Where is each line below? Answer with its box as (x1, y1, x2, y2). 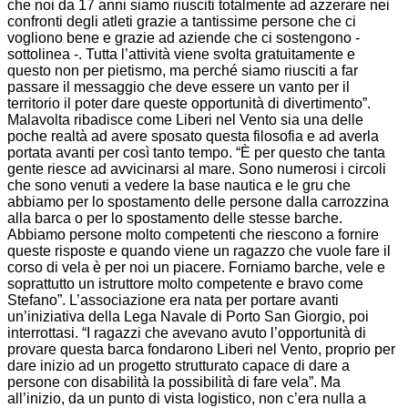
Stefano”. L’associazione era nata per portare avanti (7, 291, 339, 308)
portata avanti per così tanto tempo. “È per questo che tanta (7, 144, 385, 160)
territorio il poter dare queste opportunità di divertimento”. (7, 95, 371, 111)
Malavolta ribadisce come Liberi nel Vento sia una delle (7, 111, 363, 127)
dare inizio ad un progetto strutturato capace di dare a (7, 357, 350, 373)
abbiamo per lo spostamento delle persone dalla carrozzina (7, 193, 389, 209)
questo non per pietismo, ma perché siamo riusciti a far (7, 62, 358, 78)
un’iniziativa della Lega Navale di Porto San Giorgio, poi (7, 308, 369, 324)
